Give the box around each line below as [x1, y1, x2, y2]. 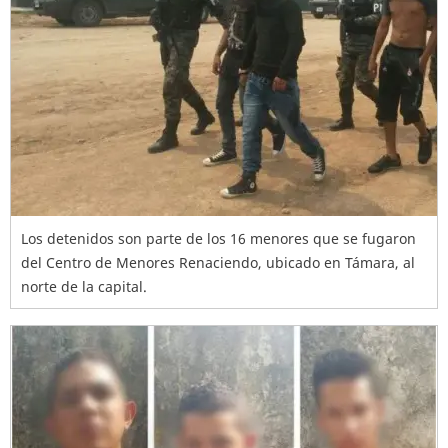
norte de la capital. [21, 277, 147, 296]
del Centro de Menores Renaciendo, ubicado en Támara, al [21, 253, 415, 272]
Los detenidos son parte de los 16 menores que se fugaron [21, 229, 416, 248]
